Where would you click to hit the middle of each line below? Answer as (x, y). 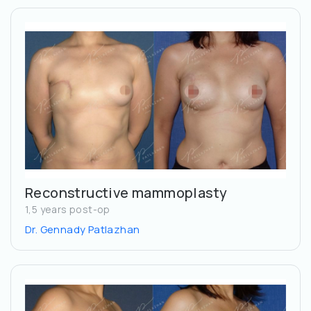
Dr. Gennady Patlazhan (83, 230)
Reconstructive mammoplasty (126, 193)
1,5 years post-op (68, 210)
